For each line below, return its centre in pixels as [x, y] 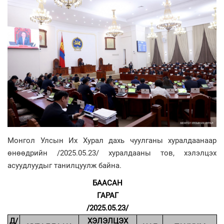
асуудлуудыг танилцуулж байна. [64, 165]
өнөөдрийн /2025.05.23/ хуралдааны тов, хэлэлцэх [112, 153]
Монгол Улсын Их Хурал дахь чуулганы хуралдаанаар [112, 140]
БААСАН [107, 183]
